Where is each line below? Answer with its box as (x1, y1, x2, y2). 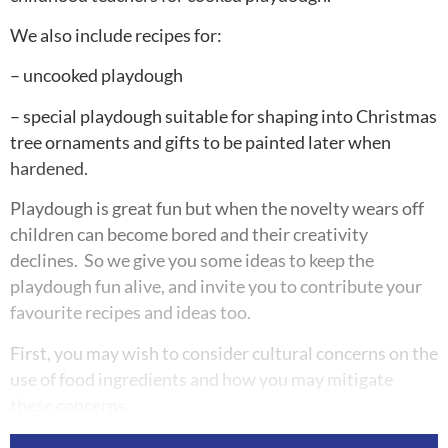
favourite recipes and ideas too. (10, 302, 251, 324)
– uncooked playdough (10, 65, 183, 87)
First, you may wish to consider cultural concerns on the (10, 342, 438, 364)
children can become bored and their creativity (10, 224, 368, 246)
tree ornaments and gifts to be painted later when (10, 131, 391, 153)
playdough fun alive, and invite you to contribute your (10, 276, 422, 298)
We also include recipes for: (10, 25, 222, 47)
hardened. (10, 157, 88, 179)
